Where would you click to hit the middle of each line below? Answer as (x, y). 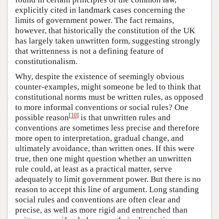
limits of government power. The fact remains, (95, 20)
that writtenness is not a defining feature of (89, 51)
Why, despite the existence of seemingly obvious (100, 76)
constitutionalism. (46, 61)
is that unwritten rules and (125, 117)
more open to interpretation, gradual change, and (99, 138)
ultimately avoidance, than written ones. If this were (105, 148)
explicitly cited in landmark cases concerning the (100, 10)
